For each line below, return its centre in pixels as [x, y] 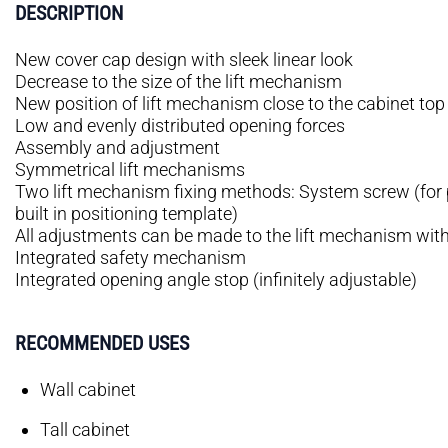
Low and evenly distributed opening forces [180, 125]
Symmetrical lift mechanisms [130, 169]
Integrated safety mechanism [130, 257]
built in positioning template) [126, 213]
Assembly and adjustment [117, 147]
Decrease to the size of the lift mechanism [178, 81]
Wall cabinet [88, 389]
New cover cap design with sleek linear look [184, 59]
